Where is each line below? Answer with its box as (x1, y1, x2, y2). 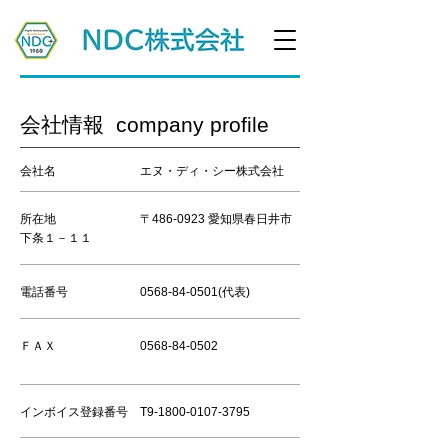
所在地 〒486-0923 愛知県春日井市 (20, 212, 292, 226)
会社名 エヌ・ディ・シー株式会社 (20, 164, 284, 178)
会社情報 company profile (20, 113, 269, 136)
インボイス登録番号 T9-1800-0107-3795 (20, 405, 250, 419)
